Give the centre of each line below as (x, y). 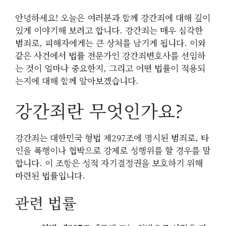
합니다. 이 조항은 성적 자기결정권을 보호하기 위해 (109, 162)
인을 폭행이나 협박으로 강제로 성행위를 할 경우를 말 (113, 150)
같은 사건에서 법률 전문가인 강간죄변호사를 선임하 (110, 55)
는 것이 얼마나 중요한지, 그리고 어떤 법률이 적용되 (110, 68)
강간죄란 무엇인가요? (99, 110)
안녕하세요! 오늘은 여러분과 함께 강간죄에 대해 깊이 (113, 18)
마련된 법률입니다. (50, 175)
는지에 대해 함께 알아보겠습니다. (77, 81)
